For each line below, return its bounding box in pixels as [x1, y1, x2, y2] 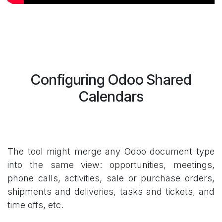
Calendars [78, 87, 144, 105]
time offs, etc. [7, 199, 63, 210]
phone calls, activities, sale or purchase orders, [7, 172, 215, 183]
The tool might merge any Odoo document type [7, 146, 215, 157]
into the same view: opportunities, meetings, [7, 159, 215, 170]
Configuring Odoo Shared [30, 70, 192, 88]
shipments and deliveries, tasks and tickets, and [7, 186, 215, 197]
